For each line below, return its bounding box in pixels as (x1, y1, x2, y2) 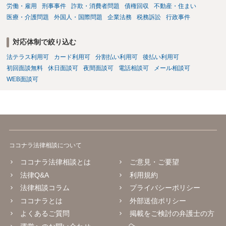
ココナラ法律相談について (9, 142, 82, 149)
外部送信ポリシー (129, 196, 186, 205)
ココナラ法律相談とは (20, 158, 91, 166)
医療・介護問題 (6, 13, 49, 21)
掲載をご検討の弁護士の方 (129, 209, 214, 218)
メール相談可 (153, 64, 190, 72)
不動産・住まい (153, 2, 196, 10)
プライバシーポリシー (129, 184, 200, 192)
